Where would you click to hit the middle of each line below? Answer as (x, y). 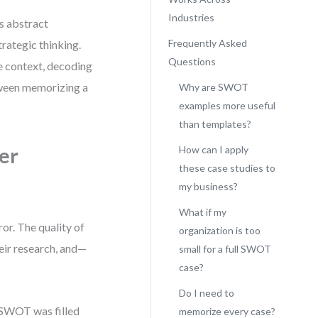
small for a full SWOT (225, 249)
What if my (202, 212)
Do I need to (206, 293)
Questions (192, 61)
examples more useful (227, 105)
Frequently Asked (207, 43)
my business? (208, 186)
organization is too (219, 230)
